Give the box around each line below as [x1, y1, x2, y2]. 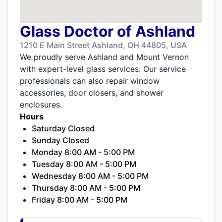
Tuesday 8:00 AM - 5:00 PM [32, 159, 136, 169]
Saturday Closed [32, 123, 95, 134]
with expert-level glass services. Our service [20, 64, 186, 74]
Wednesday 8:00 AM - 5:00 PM [32, 171, 149, 181]
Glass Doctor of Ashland [20, 22, 195, 41]
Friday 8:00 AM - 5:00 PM [32, 195, 127, 205]
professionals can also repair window [20, 76, 160, 86]
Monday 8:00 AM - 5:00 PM [32, 147, 135, 158]
